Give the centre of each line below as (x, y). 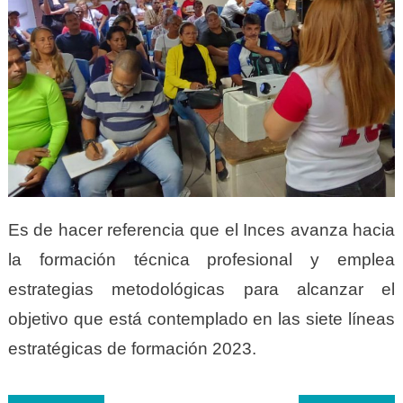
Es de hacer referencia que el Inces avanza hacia (201, 230)
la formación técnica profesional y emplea (201, 260)
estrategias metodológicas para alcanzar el (201, 290)
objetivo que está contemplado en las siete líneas (201, 319)
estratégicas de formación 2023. (132, 349)
